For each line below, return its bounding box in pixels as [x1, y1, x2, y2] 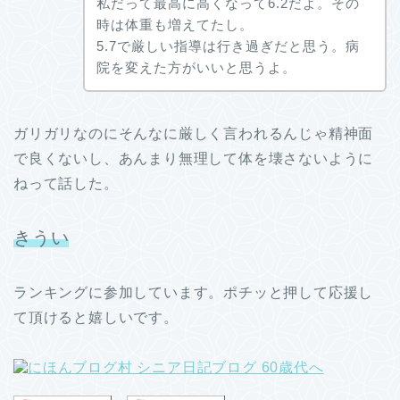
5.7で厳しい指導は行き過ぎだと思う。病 [96, 37, 360, 54]
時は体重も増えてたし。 [96, 16, 254, 32]
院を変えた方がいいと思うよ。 [96, 59, 296, 75]
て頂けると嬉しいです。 [13, 309, 179, 325]
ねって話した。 [13, 175, 119, 191]
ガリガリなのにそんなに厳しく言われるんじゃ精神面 [13, 125, 374, 141]
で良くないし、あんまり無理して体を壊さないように [13, 150, 374, 166]
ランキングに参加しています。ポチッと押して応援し [13, 284, 374, 300]
